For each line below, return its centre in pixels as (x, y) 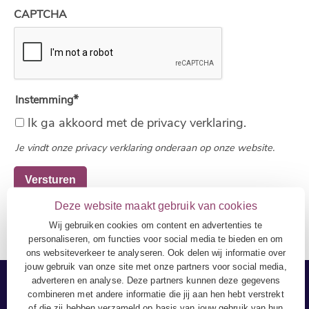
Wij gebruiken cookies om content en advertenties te (156, 225)
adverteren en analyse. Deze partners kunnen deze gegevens (156, 280)
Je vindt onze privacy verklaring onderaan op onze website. (145, 148)
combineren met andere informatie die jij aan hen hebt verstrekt (156, 293)
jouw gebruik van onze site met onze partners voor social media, (156, 266)
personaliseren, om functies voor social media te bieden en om (156, 238)
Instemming (44, 100)
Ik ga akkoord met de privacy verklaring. (137, 123)
